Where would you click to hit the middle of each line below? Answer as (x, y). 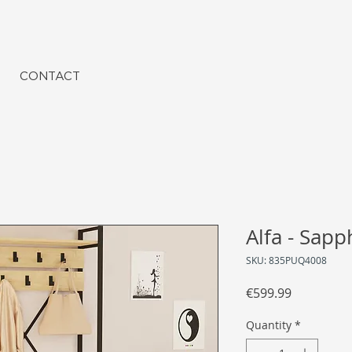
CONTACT (50, 76)
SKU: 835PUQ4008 (286, 260)
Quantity (269, 325)
